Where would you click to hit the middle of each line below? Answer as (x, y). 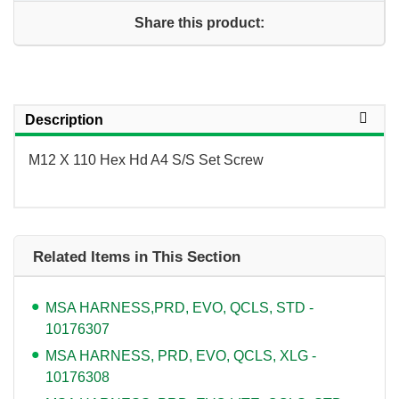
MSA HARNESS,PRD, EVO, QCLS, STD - (179, 307)
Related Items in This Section (137, 256)
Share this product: (199, 22)
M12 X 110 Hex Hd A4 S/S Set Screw (146, 159)
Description (64, 119)
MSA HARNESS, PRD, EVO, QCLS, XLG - (181, 355)
